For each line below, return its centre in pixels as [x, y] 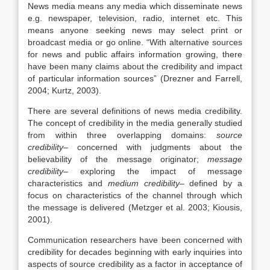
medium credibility [143, 183]
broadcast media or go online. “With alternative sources [135, 42]
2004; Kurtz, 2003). [64, 90]
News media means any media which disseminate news [135, 6]
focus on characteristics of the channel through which [135, 195]
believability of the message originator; [118, 159]
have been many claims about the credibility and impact [135, 66]
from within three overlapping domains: [122, 135]
